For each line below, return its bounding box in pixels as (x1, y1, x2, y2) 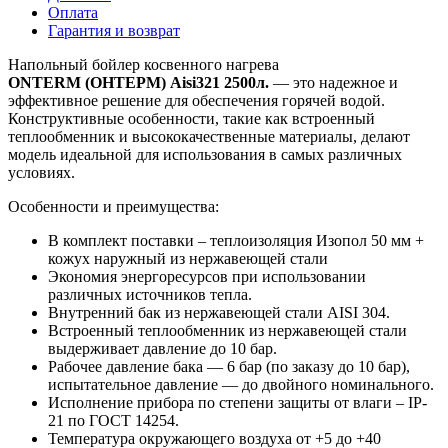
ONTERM (8, 74, 85, 92)
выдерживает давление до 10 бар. (48, 340, 277, 358)
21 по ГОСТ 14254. (48, 412, 179, 430)
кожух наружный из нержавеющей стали (48, 250, 328, 268)
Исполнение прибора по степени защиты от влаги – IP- (48, 394, 427, 412)
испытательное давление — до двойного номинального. (48, 376, 434, 394)
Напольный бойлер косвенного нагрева (8, 56, 279, 74)
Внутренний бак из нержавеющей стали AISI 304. (48, 304, 390, 322)
